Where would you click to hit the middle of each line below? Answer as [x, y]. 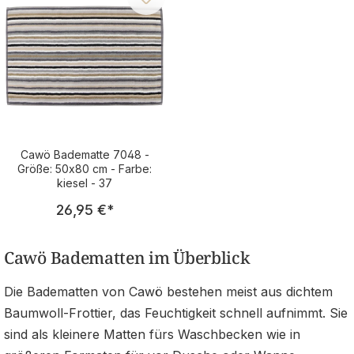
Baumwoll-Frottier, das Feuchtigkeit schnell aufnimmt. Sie [176, 313]
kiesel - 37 [85, 183]
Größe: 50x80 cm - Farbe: [85, 169]
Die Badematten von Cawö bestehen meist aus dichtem [168, 291]
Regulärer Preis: [135, 201]
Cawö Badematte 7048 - [85, 155]
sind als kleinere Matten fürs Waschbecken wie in [152, 334]
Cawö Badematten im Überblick [127, 257]
